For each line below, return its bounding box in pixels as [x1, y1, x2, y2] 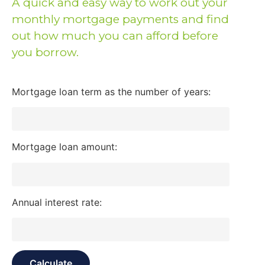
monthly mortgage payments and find [12, 12, 229, 26]
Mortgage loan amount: [12, 141, 117, 153]
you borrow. [12, 46, 79, 59]
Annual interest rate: [12, 196, 102, 208]
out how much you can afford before [12, 29, 218, 43]
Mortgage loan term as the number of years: [12, 86, 211, 98]
